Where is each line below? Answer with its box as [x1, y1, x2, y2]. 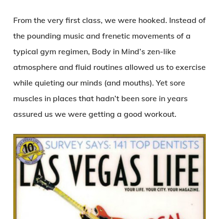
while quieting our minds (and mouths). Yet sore [13, 78, 185, 88]
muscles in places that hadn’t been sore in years [13, 93, 188, 103]
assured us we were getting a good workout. [13, 109, 176, 119]
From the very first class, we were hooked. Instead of [13, 15, 206, 25]
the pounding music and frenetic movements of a [13, 31, 191, 41]
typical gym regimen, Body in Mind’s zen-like [13, 46, 176, 56]
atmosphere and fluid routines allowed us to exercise [13, 62, 206, 72]
